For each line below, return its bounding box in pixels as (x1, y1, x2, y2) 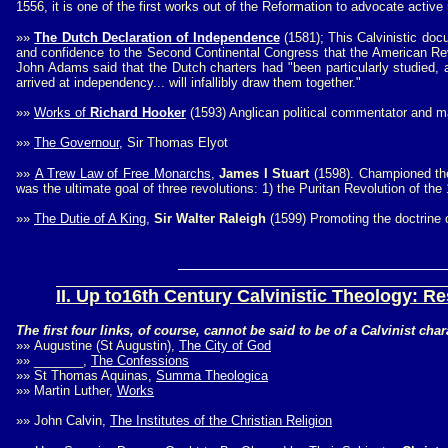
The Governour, (34, 135, 123, 150)
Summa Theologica (156, 368, 268, 383)
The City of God (179, 338, 271, 353)
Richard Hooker (90, 105, 186, 120)
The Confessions (91, 353, 189, 368)
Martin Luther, (34, 383, 117, 398)
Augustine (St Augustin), (34, 338, 179, 353)
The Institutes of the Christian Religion (110, 413, 332, 428)
